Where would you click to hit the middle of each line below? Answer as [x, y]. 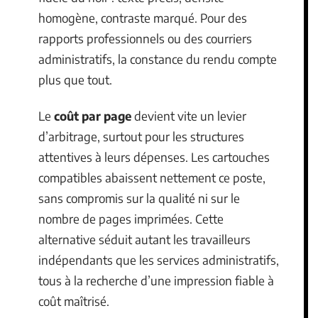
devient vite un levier [189, 116]
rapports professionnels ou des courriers [145, 38]
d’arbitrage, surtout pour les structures [141, 136]
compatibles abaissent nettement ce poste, [152, 177]
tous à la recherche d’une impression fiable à [156, 280]
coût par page [93, 116]
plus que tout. [75, 79]
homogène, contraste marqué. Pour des [143, 17]
